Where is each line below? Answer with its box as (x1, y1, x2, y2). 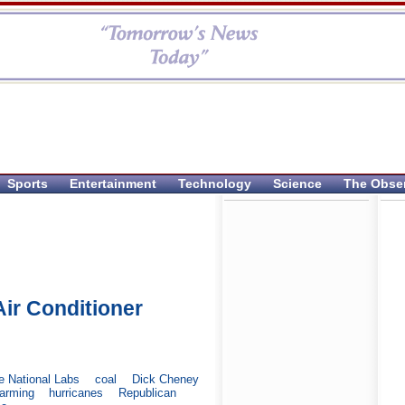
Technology (178, 176, 251, 191)
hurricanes (49, 386, 104, 400)
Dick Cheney (131, 372, 199, 387)
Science (273, 176, 322, 191)
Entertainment (70, 176, 156, 191)
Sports (7, 176, 48, 191)
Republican (118, 386, 177, 400)
